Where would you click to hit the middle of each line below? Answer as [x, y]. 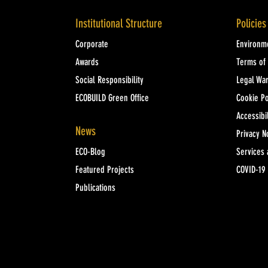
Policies [251, 25]
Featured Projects [104, 170]
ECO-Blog [90, 153]
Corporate [92, 45]
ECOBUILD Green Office [112, 99]
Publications [95, 188]
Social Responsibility [109, 81]
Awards [87, 63]
